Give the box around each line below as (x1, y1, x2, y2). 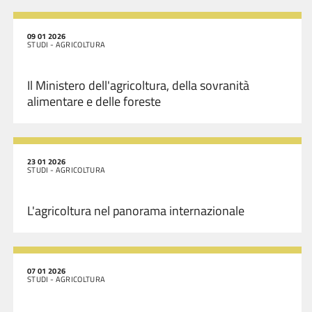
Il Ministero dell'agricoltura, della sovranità (27, 76, 249, 95)
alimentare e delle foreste (27, 92, 161, 111)
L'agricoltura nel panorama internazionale (27, 201, 244, 220)
